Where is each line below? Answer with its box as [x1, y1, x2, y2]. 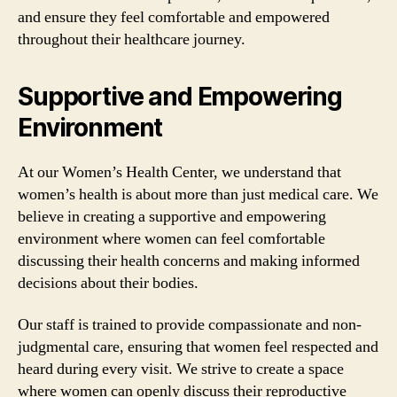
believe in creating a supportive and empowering [18, 206, 326, 227]
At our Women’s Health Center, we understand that [18, 161, 341, 183]
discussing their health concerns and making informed [18, 250, 360, 271]
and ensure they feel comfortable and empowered [18, 6, 330, 27]
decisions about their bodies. [18, 272, 198, 293]
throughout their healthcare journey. [18, 28, 245, 50]
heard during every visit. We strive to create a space [18, 359, 344, 379]
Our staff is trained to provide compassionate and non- [18, 315, 362, 335]
